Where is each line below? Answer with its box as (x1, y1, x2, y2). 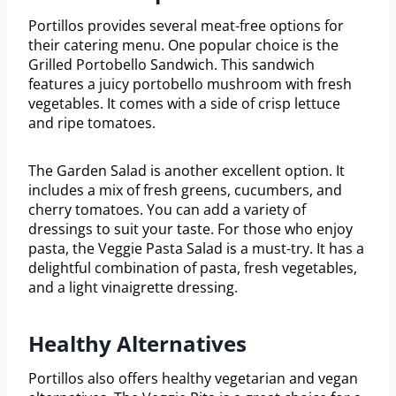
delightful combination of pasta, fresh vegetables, (28, 258, 357, 278)
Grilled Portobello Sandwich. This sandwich (28, 55, 315, 75)
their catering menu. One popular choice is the (28, 35, 339, 56)
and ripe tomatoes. (28, 113, 156, 133)
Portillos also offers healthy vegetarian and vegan (28, 369, 358, 389)
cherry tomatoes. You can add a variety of (28, 200, 306, 220)
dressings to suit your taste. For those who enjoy (28, 219, 353, 240)
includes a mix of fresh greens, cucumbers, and (28, 180, 342, 201)
